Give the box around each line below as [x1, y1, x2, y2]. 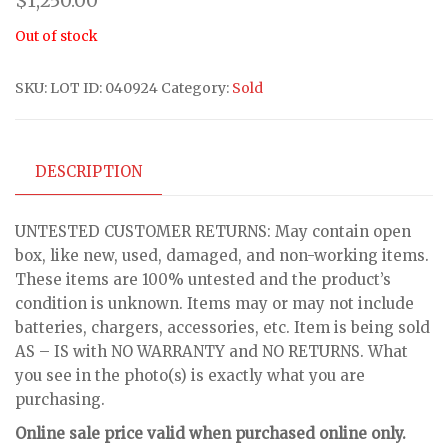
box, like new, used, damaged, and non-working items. [15, 246, 429, 266]
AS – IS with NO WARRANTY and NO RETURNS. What [15, 342, 408, 362]
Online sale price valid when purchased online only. [15, 424, 406, 444]
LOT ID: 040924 [50, 78, 158, 97]
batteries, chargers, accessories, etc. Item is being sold [15, 318, 430, 338]
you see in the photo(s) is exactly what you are [15, 366, 365, 386]
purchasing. [15, 390, 105, 410]
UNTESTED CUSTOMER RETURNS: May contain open [15, 222, 411, 242]
